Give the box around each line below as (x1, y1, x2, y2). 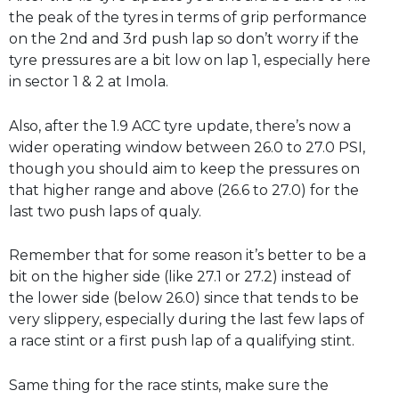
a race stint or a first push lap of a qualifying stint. (9, 332, 354, 350)
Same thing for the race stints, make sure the (9, 377, 329, 395)
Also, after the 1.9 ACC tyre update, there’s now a (9, 117, 351, 134)
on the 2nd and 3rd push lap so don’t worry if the (9, 30, 359, 48)
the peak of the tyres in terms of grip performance (9, 9, 367, 27)
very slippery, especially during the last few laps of (9, 311, 364, 329)
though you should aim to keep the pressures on (9, 159, 360, 177)
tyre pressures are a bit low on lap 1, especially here (9, 52, 370, 69)
